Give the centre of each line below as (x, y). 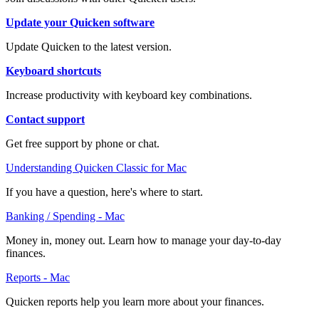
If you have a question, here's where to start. (104, 192)
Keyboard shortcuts (53, 70)
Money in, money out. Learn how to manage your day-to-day (143, 240)
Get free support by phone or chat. (83, 143)
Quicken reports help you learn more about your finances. (135, 301)
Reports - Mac (38, 277)
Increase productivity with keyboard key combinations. (129, 95)
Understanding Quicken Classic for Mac (96, 167)
